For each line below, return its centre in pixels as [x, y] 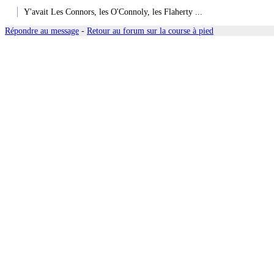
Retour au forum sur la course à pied [150, 31]
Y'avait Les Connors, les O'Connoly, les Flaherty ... [113, 12]
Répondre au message [42, 31]
